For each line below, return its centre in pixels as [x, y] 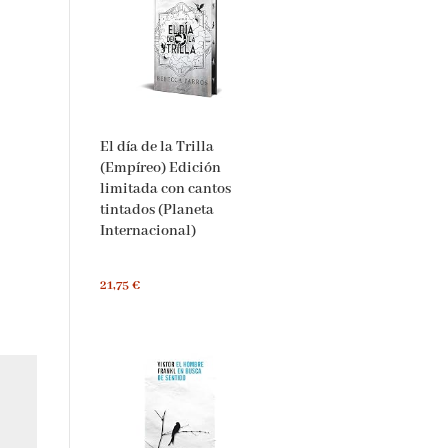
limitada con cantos [155, 179]
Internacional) [137, 221]
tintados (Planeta [146, 200]
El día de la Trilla [146, 137]
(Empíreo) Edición [150, 158]
